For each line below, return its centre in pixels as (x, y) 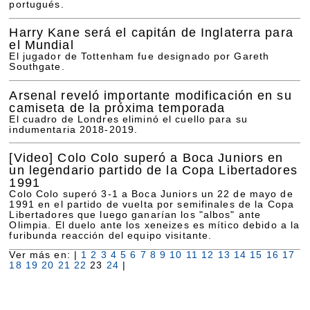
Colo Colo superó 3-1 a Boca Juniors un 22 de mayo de (151, 194)
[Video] (31, 157)
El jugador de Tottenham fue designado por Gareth (139, 57)
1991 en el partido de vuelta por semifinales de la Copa (152, 204)
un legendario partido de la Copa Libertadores (153, 170)
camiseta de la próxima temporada (117, 107)
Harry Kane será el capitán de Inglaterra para (151, 33)
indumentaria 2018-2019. (74, 129)
